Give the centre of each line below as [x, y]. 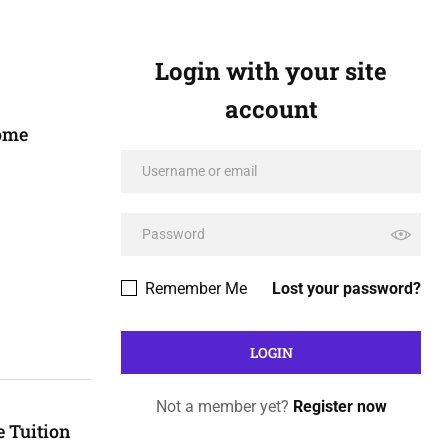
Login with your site [271, 71]
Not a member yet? [224, 406]
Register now [339, 406]
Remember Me [194, 288]
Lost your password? [346, 288]
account [271, 109]
